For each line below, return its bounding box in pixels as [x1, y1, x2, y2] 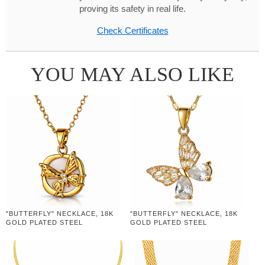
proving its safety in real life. [79, 4, 186, 14]
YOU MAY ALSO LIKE [31, 63, 234, 85]
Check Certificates [96, 25, 169, 35]
